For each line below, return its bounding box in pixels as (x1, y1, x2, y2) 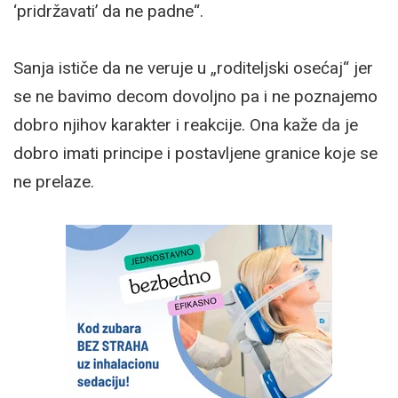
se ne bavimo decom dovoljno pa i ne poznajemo (13, 85, 378, 107)
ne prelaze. (13, 171, 94, 192)
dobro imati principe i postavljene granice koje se (13, 142, 378, 163)
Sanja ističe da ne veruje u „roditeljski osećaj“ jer (13, 57, 373, 78)
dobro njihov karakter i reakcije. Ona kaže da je (13, 114, 358, 135)
